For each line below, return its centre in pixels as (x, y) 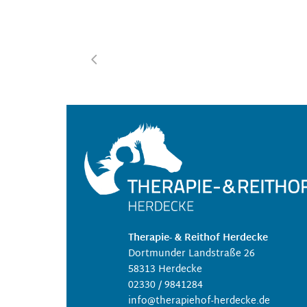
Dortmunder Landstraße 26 (192, 254)
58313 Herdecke (165, 269)
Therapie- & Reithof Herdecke (198, 238)
